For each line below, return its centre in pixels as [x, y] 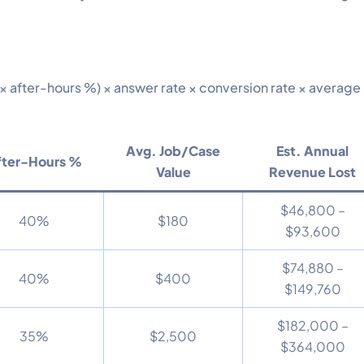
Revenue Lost [312, 171]
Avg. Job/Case [173, 150]
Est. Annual [312, 150]
